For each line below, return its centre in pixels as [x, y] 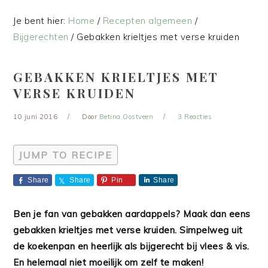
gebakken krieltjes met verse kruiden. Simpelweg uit [128, 230]
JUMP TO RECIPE [66, 155]
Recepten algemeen [147, 21]
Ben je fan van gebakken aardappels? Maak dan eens [132, 214]
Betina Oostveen [126, 117]
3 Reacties [195, 117]
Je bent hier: [41, 21]
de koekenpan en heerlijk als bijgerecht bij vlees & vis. [131, 246]
